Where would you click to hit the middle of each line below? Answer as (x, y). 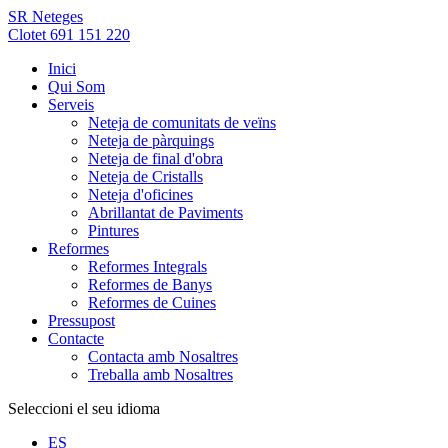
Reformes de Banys (150, 284)
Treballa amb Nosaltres (160, 374)
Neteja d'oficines (140, 194)
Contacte (76, 338)
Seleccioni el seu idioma (84, 408)
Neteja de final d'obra (155, 158)
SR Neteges (45, 16)
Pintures (113, 230)
